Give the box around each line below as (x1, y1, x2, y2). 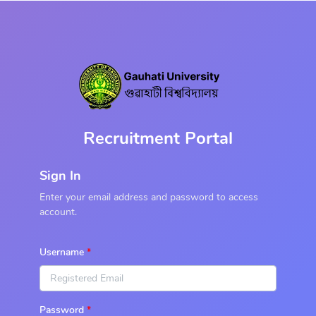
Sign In (39, 167, 81, 184)
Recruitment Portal (83, 127, 233, 150)
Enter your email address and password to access (39, 190, 258, 204)
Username (39, 245, 84, 259)
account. (39, 205, 77, 219)
